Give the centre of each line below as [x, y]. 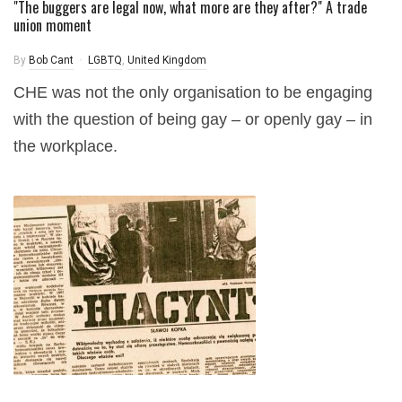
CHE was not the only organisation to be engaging [193, 92]
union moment [52, 25]
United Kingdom [167, 60]
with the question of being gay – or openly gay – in [193, 119]
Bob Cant [51, 60]
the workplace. [66, 146]
